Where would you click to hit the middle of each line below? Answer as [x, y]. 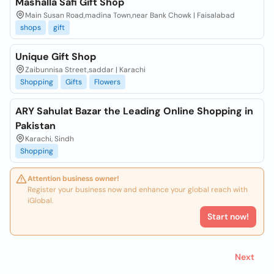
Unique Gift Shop [56, 57]
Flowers [107, 82]
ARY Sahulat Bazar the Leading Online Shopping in [134, 111]
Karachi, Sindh [50, 139]
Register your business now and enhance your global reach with [138, 190]
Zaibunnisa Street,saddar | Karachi [85, 70]
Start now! [228, 217]
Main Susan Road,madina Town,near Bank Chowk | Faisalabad [130, 15]
